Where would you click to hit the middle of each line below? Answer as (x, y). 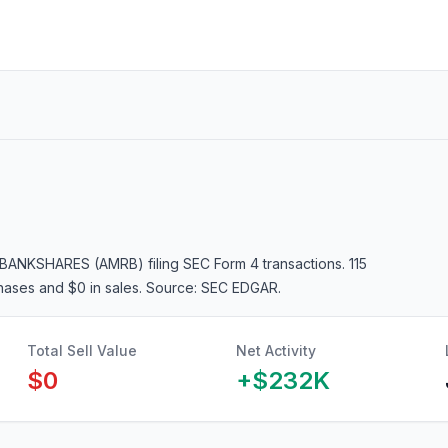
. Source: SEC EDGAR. (210, 287)
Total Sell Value (82, 350)
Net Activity (276, 350)
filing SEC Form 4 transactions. (246, 263)
